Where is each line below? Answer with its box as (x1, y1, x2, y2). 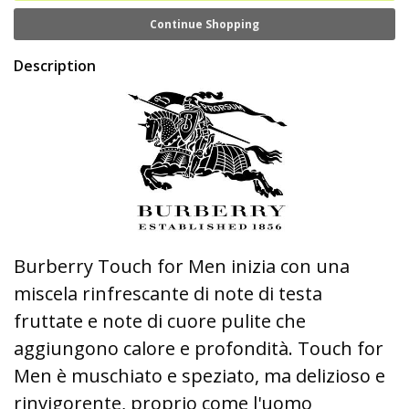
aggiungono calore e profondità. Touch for (14, 336, 383, 361)
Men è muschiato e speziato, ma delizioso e (14, 363, 385, 388)
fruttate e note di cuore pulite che (14, 309, 306, 333)
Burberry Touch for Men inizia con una (14, 254, 350, 278)
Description (14, 56, 96, 76)
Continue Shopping (150, 16, 259, 32)
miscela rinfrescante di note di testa (14, 281, 322, 306)
